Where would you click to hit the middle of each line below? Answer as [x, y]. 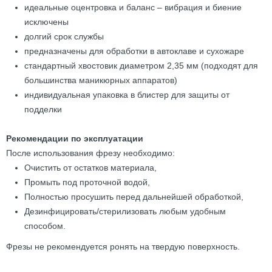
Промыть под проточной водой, [87, 182]
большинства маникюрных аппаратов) [101, 80]
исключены [46, 22]
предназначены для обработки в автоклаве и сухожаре [134, 51]
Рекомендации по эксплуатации [75, 138]
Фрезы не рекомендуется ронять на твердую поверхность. [123, 246]
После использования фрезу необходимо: [90, 153]
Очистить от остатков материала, [90, 168]
